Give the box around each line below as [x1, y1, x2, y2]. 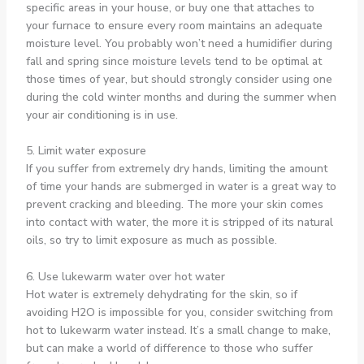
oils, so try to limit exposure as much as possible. [25, 232, 277, 249]
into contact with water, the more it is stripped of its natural [25, 214, 333, 231]
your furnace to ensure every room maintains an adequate [25, 17, 323, 33]
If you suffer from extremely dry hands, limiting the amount [25, 161, 327, 177]
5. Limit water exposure [25, 143, 146, 159]
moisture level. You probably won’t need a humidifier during [25, 35, 332, 51]
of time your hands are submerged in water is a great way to [25, 179, 336, 195]
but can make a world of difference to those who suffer [25, 340, 313, 356]
